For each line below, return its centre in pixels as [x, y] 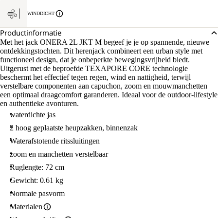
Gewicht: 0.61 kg [36, 180]
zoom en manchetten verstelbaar [59, 154]
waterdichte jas [33, 115]
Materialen [26, 207]
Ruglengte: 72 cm [37, 167]
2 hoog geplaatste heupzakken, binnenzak [74, 128]
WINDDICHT [41, 13]
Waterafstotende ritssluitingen [55, 141]
